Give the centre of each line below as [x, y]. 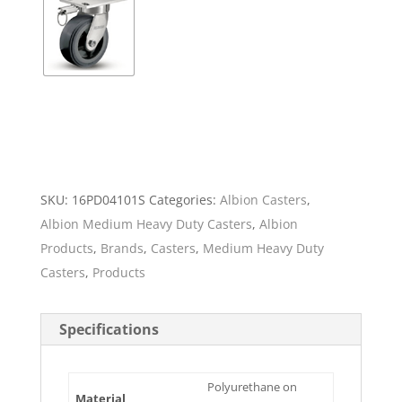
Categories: [184, 199]
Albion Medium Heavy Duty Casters [146, 223]
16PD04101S [108, 199]
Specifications [109, 329]
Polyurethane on [253, 386]
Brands [122, 248]
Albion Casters [263, 199]
